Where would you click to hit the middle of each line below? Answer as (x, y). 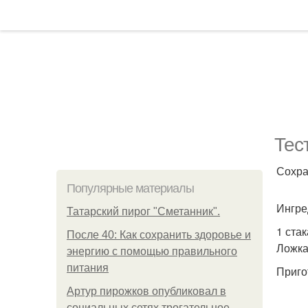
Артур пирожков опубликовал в (146, 291)
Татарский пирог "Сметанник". (143, 211)
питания (88, 268)
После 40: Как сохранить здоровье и (159, 235)
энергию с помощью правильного (152, 251)
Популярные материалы (130, 188)
